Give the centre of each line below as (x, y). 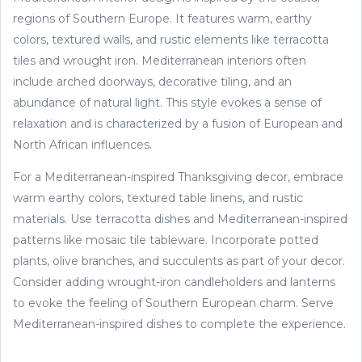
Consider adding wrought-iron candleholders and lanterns (174, 282)
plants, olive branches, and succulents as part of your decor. (179, 261)
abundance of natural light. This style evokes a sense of (167, 102)
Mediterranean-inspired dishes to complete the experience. (179, 324)
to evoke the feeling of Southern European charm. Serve (173, 303)
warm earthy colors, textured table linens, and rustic (158, 198)
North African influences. (82, 144)
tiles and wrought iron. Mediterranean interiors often (160, 60)
